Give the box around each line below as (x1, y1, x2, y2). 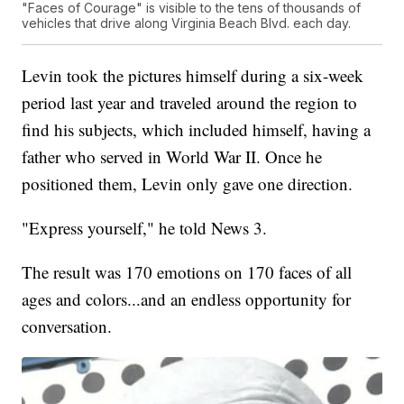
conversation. (22, 315, 113, 338)
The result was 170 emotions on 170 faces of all (22, 261, 353, 284)
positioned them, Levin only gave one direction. (22, 172, 353, 196)
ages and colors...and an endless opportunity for (22, 288, 352, 311)
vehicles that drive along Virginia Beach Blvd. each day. (22, 15, 352, 32)
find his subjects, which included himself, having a (22, 118, 372, 142)
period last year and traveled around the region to (22, 91, 358, 115)
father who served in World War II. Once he (22, 145, 323, 169)
